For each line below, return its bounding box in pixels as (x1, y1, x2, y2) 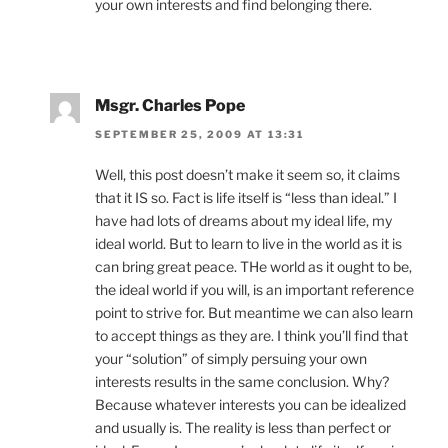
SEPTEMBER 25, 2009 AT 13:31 (95, 127, 305, 140)
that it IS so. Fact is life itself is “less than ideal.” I (95, 188, 397, 206)
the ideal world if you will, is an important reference (95, 280, 414, 298)
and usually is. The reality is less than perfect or (95, 418, 391, 436)
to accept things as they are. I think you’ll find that (95, 326, 408, 344)
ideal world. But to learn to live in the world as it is (95, 234, 402, 252)
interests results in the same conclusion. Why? (95, 372, 389, 390)
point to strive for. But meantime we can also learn (95, 303, 413, 321)
